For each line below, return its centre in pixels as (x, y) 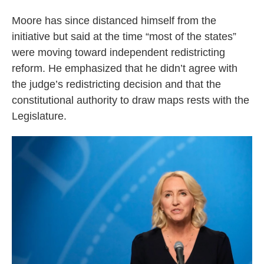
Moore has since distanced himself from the (114, 21)
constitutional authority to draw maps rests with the (131, 100)
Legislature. (39, 116)
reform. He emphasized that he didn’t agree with (125, 69)
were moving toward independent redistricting (118, 53)
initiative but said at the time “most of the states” (124, 37)
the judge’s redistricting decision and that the (116, 85)
